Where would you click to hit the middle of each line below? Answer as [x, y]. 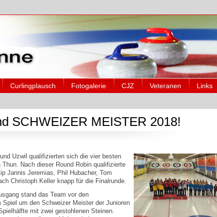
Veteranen [165, 85]
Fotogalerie [89, 85]
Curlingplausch [33, 85]
